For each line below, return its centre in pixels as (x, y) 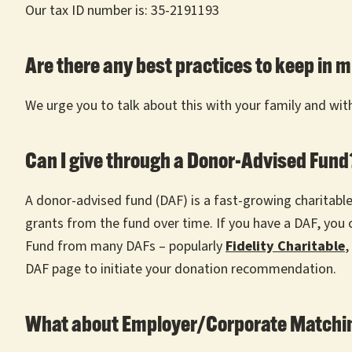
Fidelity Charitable (285, 246)
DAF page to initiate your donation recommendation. (181, 269)
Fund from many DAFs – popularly (125, 246)
